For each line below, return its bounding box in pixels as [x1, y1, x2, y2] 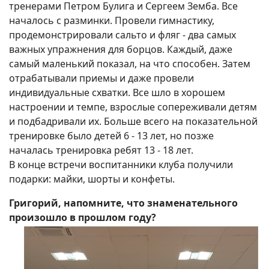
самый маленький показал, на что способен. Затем [9, 57, 250, 71]
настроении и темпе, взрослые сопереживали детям [9, 100, 257, 114]
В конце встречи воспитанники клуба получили [9, 158, 233, 172]
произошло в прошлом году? [9, 211, 156, 225]
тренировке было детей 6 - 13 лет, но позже [9, 129, 214, 143]
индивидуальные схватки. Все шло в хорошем [9, 86, 225, 100]
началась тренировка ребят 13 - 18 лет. [9, 144, 193, 157]
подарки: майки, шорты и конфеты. [9, 172, 175, 186]
